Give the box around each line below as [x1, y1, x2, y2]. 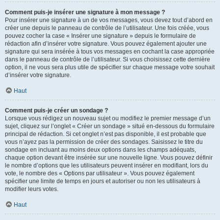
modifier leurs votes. [5, 185, 58, 192]
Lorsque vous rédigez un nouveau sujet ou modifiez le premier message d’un [5, 114, 211, 122]
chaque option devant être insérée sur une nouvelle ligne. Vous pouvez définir [5, 154, 213, 161]
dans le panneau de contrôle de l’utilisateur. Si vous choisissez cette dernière [5, 55, 210, 63]
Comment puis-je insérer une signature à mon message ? [5, 8, 165, 16]
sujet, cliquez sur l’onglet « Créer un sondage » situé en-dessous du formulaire [5, 122, 215, 130]
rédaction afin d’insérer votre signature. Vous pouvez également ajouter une [5, 40, 207, 47]
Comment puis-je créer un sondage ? [5, 107, 108, 114]
